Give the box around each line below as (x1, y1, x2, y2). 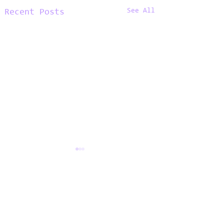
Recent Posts (4, 7, 64, 17)
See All (127, 7, 155, 14)
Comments (14, 184, 56, 194)
